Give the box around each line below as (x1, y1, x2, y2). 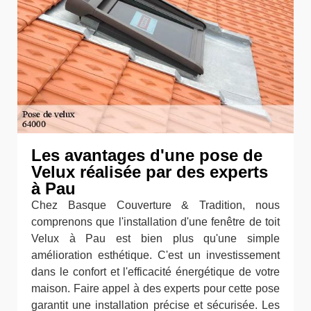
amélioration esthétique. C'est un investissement (31, 249, 280, 261)
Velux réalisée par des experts (31, 162, 268, 181)
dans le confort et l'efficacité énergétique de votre (31, 266, 280, 278)
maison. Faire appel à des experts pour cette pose (31, 283, 280, 294)
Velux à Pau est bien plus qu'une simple (31, 233, 280, 244)
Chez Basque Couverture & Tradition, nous (31, 199, 280, 211)
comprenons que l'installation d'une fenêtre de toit (31, 216, 280, 228)
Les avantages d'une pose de (31, 146, 262, 165)
